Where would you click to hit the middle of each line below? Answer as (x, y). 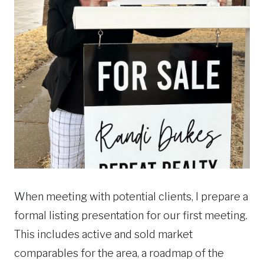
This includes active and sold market (103, 234)
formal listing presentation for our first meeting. (131, 215)
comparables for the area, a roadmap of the (119, 253)
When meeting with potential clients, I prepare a (131, 197)
